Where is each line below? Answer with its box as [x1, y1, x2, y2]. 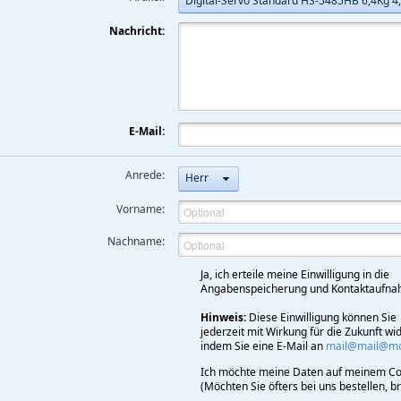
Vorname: [116, 200, 166, 217]
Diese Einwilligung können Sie [248, 310, 399, 326]
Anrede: [125, 166, 166, 183]
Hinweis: [200, 310, 246, 326]
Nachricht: [109, 22, 166, 38]
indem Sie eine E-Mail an [200, 338, 326, 354]
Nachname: [107, 234, 166, 249]
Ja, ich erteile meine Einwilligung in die [200, 267, 392, 283]
